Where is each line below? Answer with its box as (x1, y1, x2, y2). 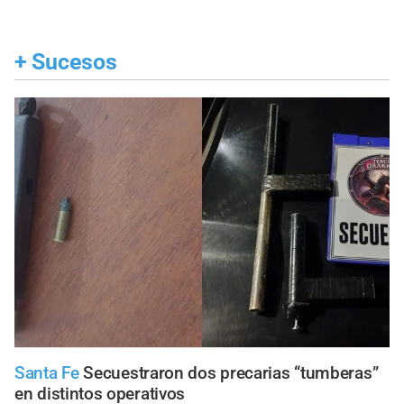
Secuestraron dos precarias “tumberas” (83, 363, 379, 384)
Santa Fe (14, 363, 79, 384)
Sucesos (32, 49, 117, 76)
